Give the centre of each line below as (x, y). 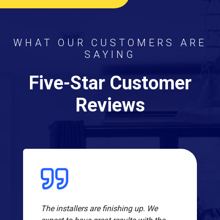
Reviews (110, 105)
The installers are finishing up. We (99, 209)
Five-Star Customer (110, 83)
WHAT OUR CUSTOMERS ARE (110, 43)
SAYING (110, 55)
